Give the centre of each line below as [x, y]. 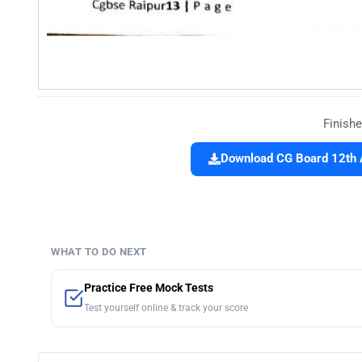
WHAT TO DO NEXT [99, 252]
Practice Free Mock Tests [149, 288]
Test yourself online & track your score [166, 308]
